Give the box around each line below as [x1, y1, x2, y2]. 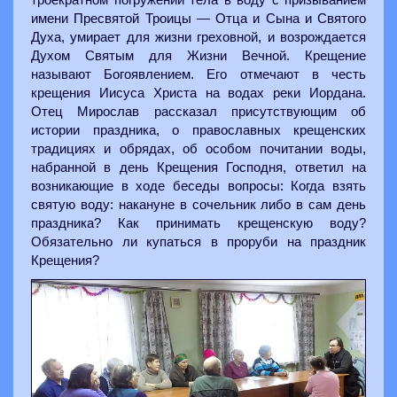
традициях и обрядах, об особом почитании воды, [31, 141, 366, 156]
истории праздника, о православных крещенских [31, 122, 366, 137]
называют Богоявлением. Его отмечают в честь [31, 66, 366, 82]
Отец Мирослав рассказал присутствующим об [31, 104, 366, 119]
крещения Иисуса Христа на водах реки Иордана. [31, 85, 366, 100]
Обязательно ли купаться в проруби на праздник [31, 234, 366, 249]
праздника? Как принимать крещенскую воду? [31, 215, 366, 230]
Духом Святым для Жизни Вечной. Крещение [31, 48, 366, 63]
